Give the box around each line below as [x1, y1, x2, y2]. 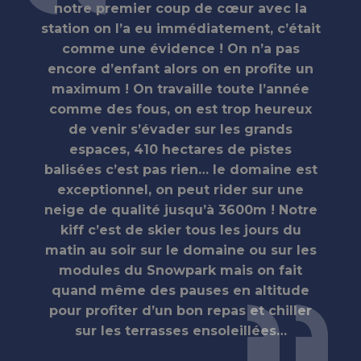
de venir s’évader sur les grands [68, 121, 293, 137]
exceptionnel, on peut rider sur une [57, 181, 304, 197]
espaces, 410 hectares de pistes [69, 141, 292, 157]
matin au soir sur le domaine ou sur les [44, 242, 317, 258]
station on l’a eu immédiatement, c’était [40, 20, 321, 36]
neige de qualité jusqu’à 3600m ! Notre [44, 201, 317, 218]
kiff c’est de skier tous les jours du [60, 222, 301, 238]
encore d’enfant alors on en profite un [48, 60, 313, 77]
